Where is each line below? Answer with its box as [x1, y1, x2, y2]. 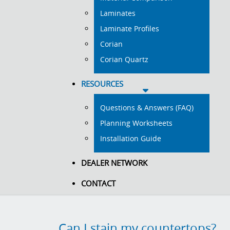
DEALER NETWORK [81, 158, 147, 168]
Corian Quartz [100, 54, 148, 64]
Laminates [100, 8, 136, 18]
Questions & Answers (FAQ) [100, 103, 194, 112]
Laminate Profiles [100, 24, 159, 33]
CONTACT [81, 178, 116, 188]
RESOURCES [81, 79, 123, 89]
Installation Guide [100, 133, 161, 143]
